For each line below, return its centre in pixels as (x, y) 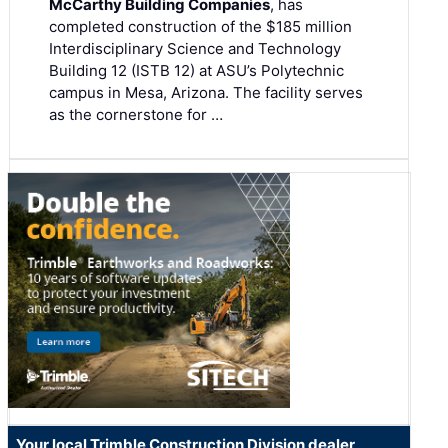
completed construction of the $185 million (200, 27)
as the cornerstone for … (136, 115)
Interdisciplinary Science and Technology (195, 49)
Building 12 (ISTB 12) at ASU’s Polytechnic (196, 71)
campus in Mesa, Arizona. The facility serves (206, 93)
